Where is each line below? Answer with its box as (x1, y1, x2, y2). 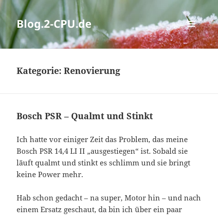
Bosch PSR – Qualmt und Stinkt (17, 110, 153, 122)
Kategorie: (17, 65, 64, 77)
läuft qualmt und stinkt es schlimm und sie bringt (17, 158, 191, 168)
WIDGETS (181, 50, 209, 59)
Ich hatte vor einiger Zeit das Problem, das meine (17, 134, 188, 145)
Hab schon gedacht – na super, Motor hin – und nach (17, 193, 201, 203)
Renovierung (64, 65, 121, 77)
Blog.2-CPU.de (17, 16, 92, 31)
